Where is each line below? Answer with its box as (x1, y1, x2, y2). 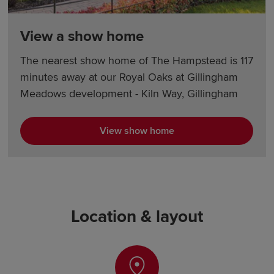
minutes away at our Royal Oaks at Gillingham (20, 70, 239, 84)
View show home (99, 124, 174, 137)
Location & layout (71, 206, 203, 227)
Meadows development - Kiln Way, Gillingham (20, 86, 239, 100)
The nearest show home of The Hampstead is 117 (20, 53, 254, 67)
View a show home (20, 27, 144, 45)
